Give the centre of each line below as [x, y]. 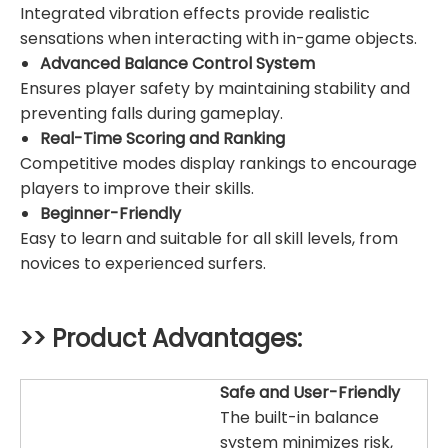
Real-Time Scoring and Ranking [162, 139]
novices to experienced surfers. [143, 264]
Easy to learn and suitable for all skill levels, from [209, 239]
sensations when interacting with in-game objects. [218, 39]
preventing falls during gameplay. [151, 114]
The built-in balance [299, 418]
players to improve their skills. [137, 189]
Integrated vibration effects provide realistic [195, 14]
